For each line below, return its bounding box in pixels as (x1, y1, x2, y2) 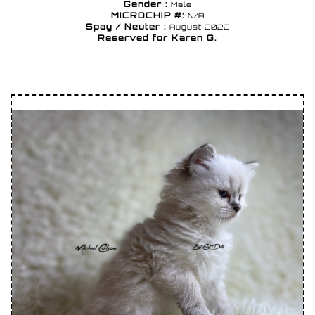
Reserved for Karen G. (98, 32, 217, 44)
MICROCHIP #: (110, 10, 185, 21)
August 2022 (166, 22, 230, 32)
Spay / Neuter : (85, 21, 167, 32)
